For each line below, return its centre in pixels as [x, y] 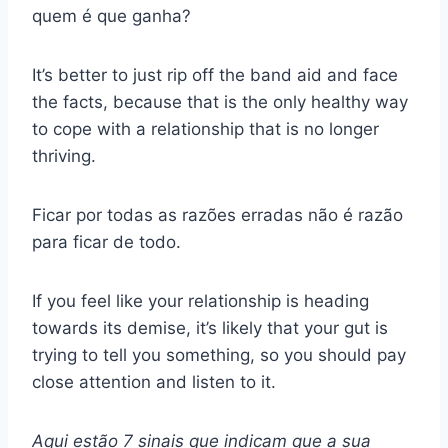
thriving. [64, 156]
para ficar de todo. [106, 242]
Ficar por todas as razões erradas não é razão [217, 215]
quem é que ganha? [111, 16]
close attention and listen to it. [154, 382]
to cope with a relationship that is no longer [205, 129]
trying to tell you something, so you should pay [219, 355]
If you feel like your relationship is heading [200, 301]
